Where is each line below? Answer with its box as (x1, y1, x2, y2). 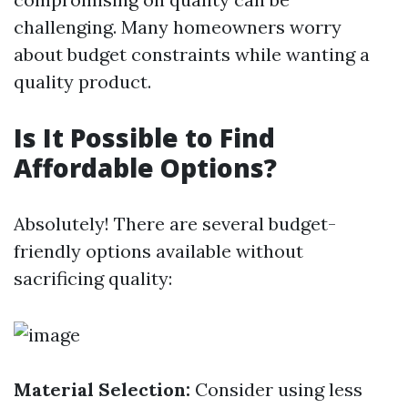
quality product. (14, 70, 151, 93)
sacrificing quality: (14, 267, 172, 290)
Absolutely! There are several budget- (14, 212, 336, 235)
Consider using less (190, 378, 362, 401)
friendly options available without (14, 240, 303, 262)
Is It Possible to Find (14, 120, 275, 155)
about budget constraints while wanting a (14, 43, 370, 66)
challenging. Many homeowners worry (14, 15, 342, 38)
